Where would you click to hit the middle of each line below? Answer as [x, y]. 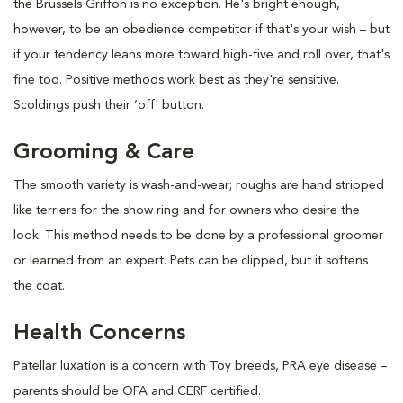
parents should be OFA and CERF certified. [137, 391]
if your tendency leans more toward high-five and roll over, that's [201, 54]
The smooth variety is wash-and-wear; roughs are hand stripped [199, 185]
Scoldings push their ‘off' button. [109, 105]
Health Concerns [99, 333]
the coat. [39, 286]
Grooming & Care [104, 152]
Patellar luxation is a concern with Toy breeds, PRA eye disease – [200, 366]
